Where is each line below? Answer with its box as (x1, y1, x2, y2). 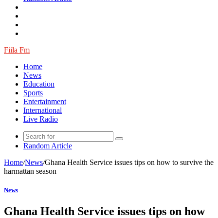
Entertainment (23, 97, 66, 106)
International (23, 106, 62, 114)
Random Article (23, 142, 72, 150)
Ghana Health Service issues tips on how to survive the (45, 158, 214, 166)
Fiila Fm (4, 46, 30, 54)
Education (23, 80, 54, 88)
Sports (23, 89, 43, 97)
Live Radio (23, 115, 58, 123)
